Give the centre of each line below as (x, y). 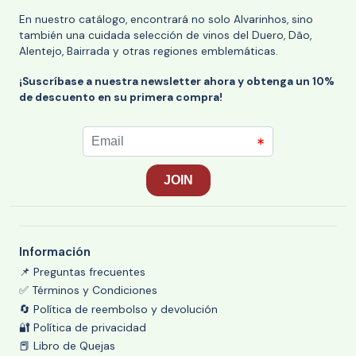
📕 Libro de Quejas (67, 346)
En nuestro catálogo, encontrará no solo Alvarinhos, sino (166, 19)
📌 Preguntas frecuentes (82, 271)
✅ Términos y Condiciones (88, 290)
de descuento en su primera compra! (121, 97)
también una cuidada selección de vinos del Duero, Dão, (165, 35)
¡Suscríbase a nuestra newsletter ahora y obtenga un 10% (177, 81)
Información (55, 251)
